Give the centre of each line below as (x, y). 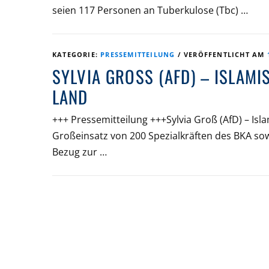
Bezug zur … (80, 152)
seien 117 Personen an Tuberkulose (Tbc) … (150, 10)
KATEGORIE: (77, 54)
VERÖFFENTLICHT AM (225, 54)
